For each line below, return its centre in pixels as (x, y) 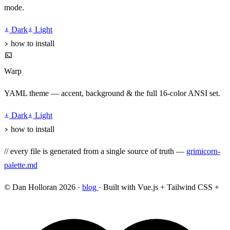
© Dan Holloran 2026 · (43, 187)
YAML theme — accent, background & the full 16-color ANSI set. (112, 93)
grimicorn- (203, 151)
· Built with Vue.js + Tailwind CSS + (159, 187)
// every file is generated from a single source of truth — (95, 151)
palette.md (21, 165)
